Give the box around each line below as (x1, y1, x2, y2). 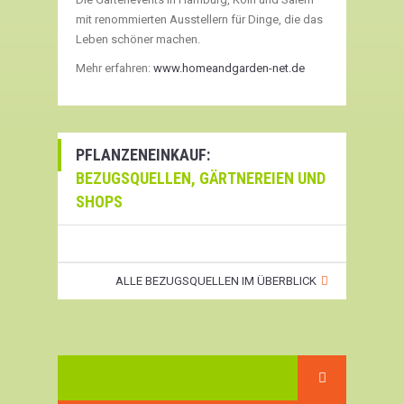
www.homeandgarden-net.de (153, 61, 305, 75)
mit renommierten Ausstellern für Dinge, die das (76, 13, 323, 26)
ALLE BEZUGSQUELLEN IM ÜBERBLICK (115, 274, 317, 288)
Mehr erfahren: (76, 61, 153, 75)
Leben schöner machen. (76, 32, 200, 46)
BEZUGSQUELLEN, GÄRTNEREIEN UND (76, 169, 326, 188)
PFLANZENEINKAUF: (76, 145, 210, 164)
